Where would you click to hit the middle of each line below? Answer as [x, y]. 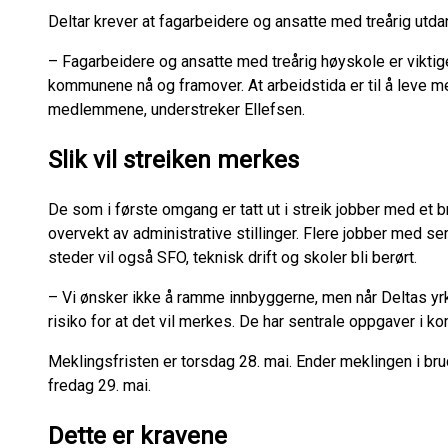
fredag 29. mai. [103, 385]
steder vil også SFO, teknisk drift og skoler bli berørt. [232, 257]
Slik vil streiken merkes [173, 159]
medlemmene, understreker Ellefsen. [176, 109]
